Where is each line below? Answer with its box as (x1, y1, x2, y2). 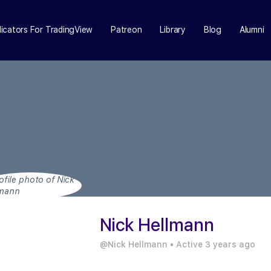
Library (160, 25, 186, 34)
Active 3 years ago (174, 240, 255, 249)
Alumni (239, 25, 264, 34)
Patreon (111, 25, 142, 34)
